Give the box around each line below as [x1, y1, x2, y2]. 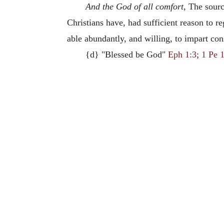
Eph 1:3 [167, 49, 196, 59]
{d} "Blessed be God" [85, 49, 168, 59]
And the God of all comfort [85, 1, 183, 11]
